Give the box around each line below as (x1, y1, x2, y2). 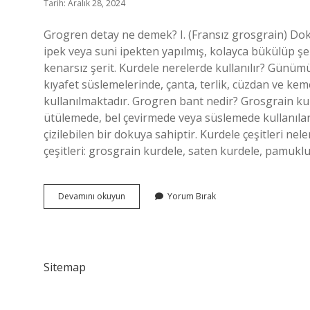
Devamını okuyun (58, 190, 125, 202)
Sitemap (44, 259, 86, 275)
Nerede (125, 215, 154, 226)
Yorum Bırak (167, 190, 216, 202)
